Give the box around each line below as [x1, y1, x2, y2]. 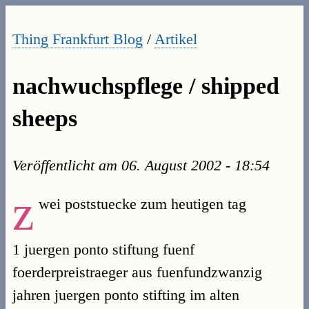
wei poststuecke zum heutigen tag [38, 195, 246, 212]
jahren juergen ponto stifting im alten [12, 286, 239, 303]
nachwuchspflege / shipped [12, 73, 279, 99]
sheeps [12, 106, 77, 132]
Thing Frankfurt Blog [12, 30, 143, 48]
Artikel [154, 30, 197, 48]
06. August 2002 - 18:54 [121, 157, 270, 175]
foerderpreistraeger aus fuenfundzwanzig [12, 263, 262, 281]
